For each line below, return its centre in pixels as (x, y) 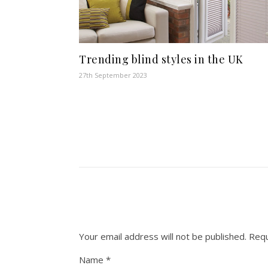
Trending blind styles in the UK (161, 60)
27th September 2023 (113, 75)
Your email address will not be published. (163, 236)
